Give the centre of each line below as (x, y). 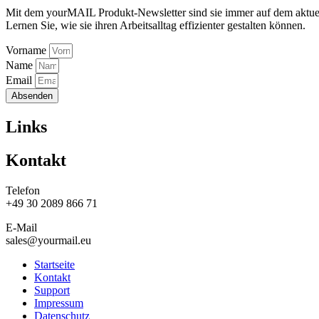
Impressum (59, 303)
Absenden (32, 96)
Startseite (54, 265)
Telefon (23, 191)
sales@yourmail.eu (48, 241)
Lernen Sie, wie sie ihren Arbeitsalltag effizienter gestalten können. (156, 26)
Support (52, 291)
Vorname (27, 51)
